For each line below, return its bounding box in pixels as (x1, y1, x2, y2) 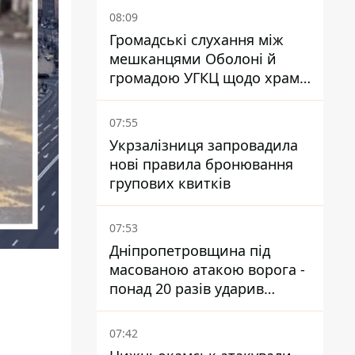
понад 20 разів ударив (109, 279, 264, 298)
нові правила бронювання (109, 155, 293, 174)
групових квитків (109, 174, 231, 193)
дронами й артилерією (109, 298, 269, 317)
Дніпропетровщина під (109, 241, 270, 260)
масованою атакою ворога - (109, 260, 305, 279)
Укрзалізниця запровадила (109, 136, 298, 155)
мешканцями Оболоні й (109, 49, 277, 68)
